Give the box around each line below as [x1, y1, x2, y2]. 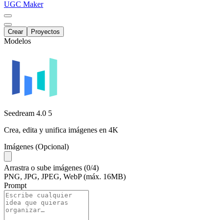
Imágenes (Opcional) [4, 142, 69, 151]
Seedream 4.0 [4, 109, 46, 118]
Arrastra [4, 164, 29, 172]
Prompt [4, 181, 27, 190]
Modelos [4, 37, 31, 46]
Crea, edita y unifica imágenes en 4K [4, 126, 118, 135]
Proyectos [31, 28, 60, 36]
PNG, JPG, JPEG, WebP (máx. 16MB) [4, 172, 126, 181]
